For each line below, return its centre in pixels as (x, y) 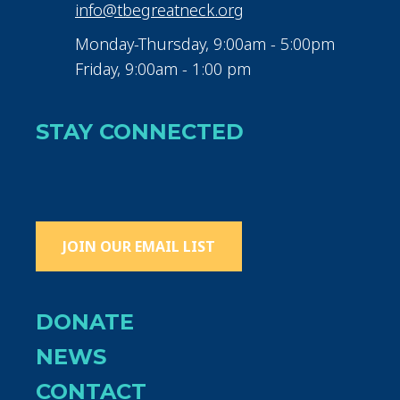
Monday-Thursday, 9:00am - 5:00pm (205, 43)
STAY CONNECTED (140, 131)
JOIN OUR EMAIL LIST (139, 246)
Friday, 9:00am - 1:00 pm (163, 68)
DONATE (85, 321)
